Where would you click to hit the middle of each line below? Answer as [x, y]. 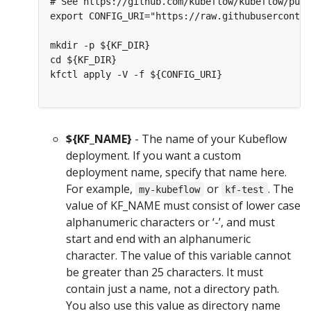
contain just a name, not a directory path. [173, 288]
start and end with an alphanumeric [158, 238]
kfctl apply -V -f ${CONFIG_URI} [136, 74]
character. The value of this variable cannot [178, 255]
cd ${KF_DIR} [83, 59]
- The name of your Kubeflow [209, 138]
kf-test [245, 189]
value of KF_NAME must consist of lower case [183, 205]
